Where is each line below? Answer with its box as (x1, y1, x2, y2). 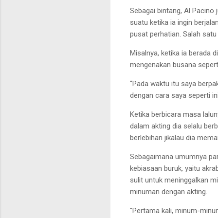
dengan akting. (160, 187, 207, 196)
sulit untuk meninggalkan (130, 175, 208, 184)
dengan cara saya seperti (130, 91, 210, 100)
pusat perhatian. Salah (130, 29, 200, 38)
